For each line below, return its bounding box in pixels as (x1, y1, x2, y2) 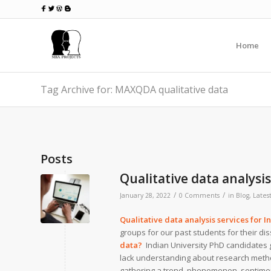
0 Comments (179, 191, 220, 200)
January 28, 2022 (120, 191, 171, 200)
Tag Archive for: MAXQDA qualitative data (41, 83, 228, 96)
